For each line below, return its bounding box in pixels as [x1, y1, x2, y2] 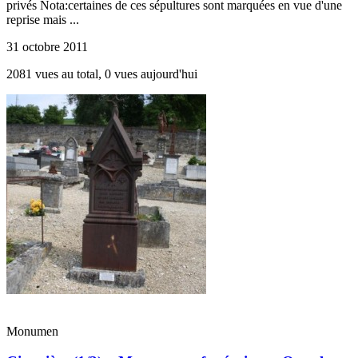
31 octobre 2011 [6, 39, 88, 54]
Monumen [6, 324, 58, 338]
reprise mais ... [6, 12, 79, 26]
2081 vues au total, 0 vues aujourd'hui [6, 66, 197, 81]
